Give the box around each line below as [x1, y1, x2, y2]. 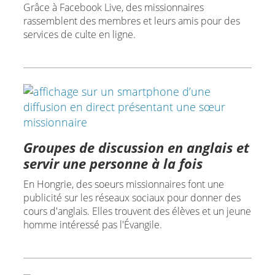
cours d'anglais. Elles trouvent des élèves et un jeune [23, 204, 251, 219]
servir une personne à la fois [23, 154, 203, 173]
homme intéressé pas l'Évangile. [23, 218, 162, 232]
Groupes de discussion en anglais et [23, 138, 249, 157]
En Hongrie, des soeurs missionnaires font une [23, 177, 224, 192]
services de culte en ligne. [23, 28, 136, 42]
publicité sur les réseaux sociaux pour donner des [23, 191, 241, 205]
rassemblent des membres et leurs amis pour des [23, 14, 240, 28]
